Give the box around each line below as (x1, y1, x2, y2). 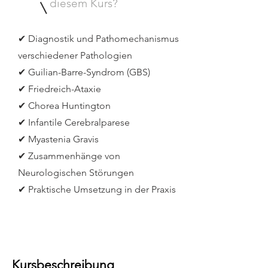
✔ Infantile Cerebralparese (18, 117, 130, 128)
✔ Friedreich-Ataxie (18, 83, 101, 95)
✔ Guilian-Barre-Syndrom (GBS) (18, 66, 150, 78)
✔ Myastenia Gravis (18, 133, 99, 145)
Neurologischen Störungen (18, 167, 134, 178)
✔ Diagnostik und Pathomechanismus (18, 33, 179, 44)
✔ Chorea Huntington (18, 100, 111, 111)
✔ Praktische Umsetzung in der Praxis (18, 184, 176, 195)
